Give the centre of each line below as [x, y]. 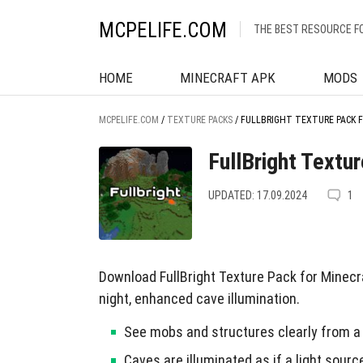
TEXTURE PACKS [200, 120]
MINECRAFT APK [228, 78]
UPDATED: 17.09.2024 [258, 195]
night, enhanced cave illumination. [199, 299]
